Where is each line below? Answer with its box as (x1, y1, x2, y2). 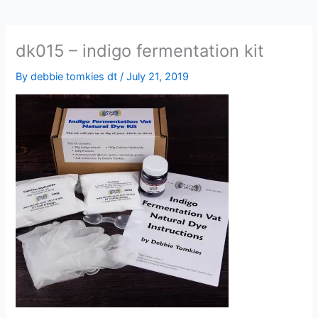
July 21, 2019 (126, 70, 190, 83)
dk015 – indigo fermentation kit (16, 40, 265, 61)
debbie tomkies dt (31, 70, 121, 83)
